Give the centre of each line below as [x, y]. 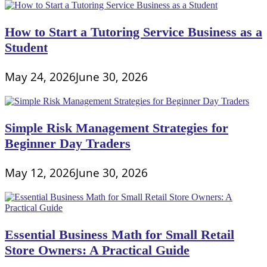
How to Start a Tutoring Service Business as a [133, 32]
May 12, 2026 [40, 172]
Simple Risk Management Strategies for [117, 128]
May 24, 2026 [40, 76]
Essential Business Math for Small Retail [119, 234]
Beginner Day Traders [68, 143]
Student [26, 47]
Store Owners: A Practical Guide [97, 250]
